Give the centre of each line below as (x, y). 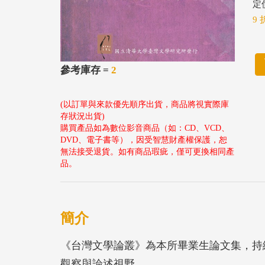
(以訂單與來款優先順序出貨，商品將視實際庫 (145, 105)
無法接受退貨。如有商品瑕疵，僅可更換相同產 (147, 152)
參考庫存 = (86, 70)
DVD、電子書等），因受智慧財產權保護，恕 (144, 140)
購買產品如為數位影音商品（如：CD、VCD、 (145, 128)
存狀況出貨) (83, 117)
